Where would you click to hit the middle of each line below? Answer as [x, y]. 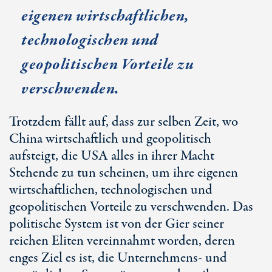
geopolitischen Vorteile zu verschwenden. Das [131, 207]
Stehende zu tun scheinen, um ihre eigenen [124, 173]
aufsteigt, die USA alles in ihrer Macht [112, 156]
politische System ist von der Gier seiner [117, 224]
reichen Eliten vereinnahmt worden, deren [122, 241]
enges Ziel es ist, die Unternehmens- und [118, 258]
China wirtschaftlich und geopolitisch [110, 139]
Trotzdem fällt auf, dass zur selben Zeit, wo [124, 122]
